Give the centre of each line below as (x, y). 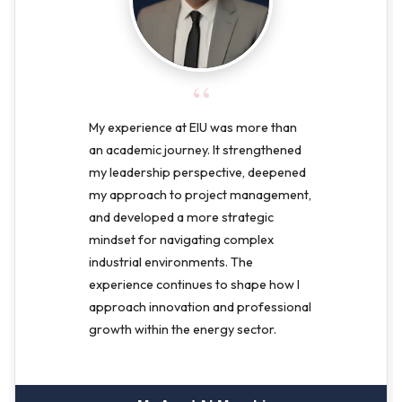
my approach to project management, (200, 194)
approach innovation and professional (200, 306)
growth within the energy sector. (183, 329)
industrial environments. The (171, 262)
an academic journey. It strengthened (195, 149)
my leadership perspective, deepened (197, 172)
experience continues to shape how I (194, 284)
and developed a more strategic (181, 217)
